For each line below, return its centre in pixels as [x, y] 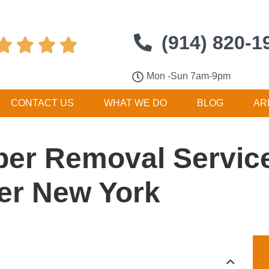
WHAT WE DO [135, 103]
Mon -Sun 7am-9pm [189, 76]
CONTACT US [42, 103]
